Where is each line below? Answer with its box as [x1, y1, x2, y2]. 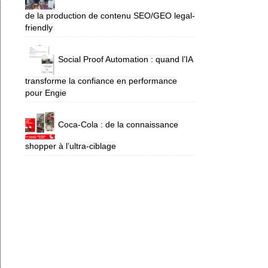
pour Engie [25, 87, 66, 98]
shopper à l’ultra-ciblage [25, 141, 116, 151]
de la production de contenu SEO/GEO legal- [25, 10, 195, 20]
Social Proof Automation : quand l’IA [58, 54, 193, 65]
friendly [25, 22, 55, 32]
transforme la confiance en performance [25, 75, 177, 86]
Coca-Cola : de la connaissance [58, 120, 178, 130]
